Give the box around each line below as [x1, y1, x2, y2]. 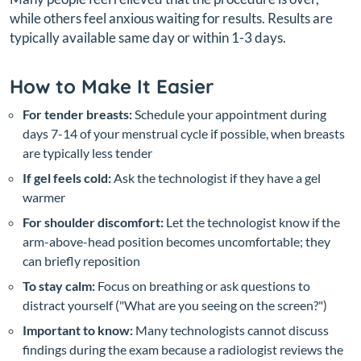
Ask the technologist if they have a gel [111, 169, 321, 185]
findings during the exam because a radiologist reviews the [23, 341, 343, 357]
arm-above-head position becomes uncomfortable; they [23, 233, 330, 249]
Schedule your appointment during [132, 106, 326, 122]
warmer [23, 189, 65, 205]
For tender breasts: [23, 106, 132, 122]
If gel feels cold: [23, 169, 111, 185]
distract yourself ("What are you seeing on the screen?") [23, 297, 327, 313]
